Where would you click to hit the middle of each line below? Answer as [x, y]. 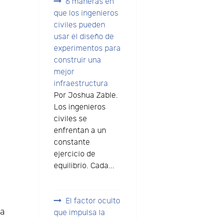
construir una [77, 60]
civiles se [70, 119]
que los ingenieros [86, 13]
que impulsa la [79, 213]
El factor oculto [93, 201]
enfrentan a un [80, 131]
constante [72, 142]
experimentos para [87, 48]
